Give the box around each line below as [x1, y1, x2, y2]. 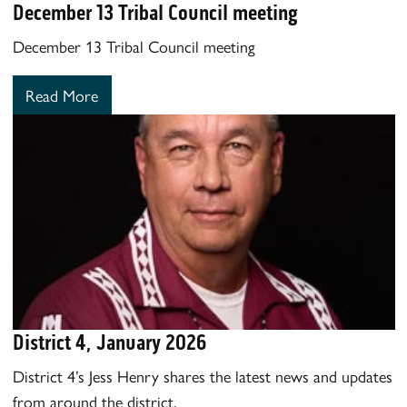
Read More [25, 84, 98, 107]
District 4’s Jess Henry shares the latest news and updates [12, 363, 392, 387]
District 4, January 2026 [12, 329, 206, 355]
